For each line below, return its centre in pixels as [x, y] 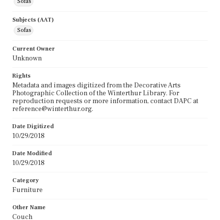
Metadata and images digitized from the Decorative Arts [96, 85]
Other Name [29, 207]
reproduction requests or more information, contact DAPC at [105, 101]
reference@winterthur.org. [53, 109]
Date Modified [32, 153]
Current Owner [34, 49]
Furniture [27, 190]
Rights [21, 76]
